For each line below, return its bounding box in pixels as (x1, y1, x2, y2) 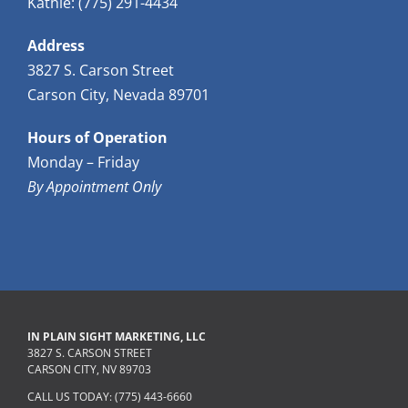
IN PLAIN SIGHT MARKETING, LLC (27, 329, 206, 345)
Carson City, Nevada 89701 (27, 85, 209, 106)
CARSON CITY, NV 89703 (27, 362, 151, 378)
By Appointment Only (27, 177, 161, 198)
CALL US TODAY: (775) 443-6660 (27, 389, 192, 405)
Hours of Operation (27, 127, 168, 148)
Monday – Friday (27, 152, 139, 173)
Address (27, 36, 85, 56)
